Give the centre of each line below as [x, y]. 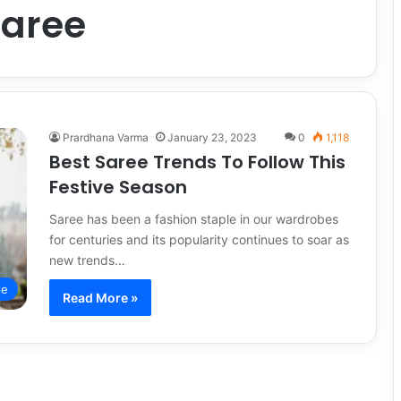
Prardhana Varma [106, 137]
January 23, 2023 [212, 137]
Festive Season [123, 187]
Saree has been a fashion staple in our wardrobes [194, 219]
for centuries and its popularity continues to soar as [199, 239]
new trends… [87, 260]
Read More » [100, 298]
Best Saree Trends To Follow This [197, 162]
